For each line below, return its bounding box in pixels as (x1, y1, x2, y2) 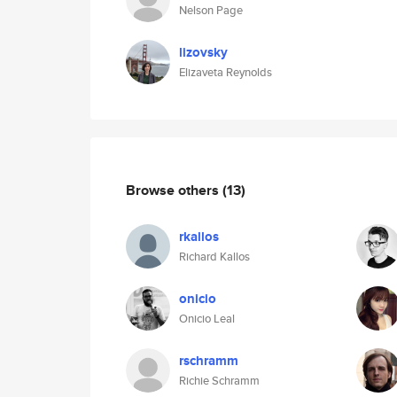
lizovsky (179, 43, 228, 62)
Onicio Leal (179, 310, 235, 327)
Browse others (126, 179, 222, 200)
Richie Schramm (179, 372, 260, 389)
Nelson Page (179, 2, 243, 19)
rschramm (179, 351, 238, 370)
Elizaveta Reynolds (179, 64, 272, 81)
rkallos (179, 227, 219, 246)
